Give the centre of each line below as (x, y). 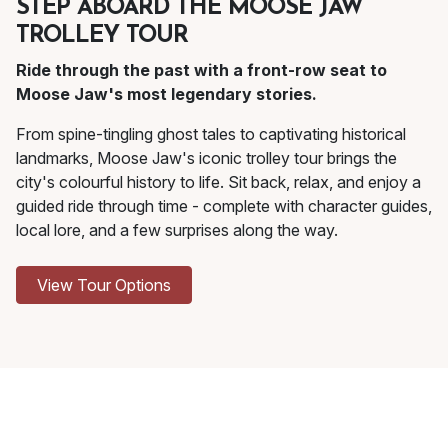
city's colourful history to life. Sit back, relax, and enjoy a (218, 182)
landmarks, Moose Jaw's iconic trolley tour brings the (206, 158)
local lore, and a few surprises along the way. (177, 230)
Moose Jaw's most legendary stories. (166, 94)
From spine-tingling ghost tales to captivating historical (211, 134)
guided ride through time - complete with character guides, (224, 206)
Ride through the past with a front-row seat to (201, 70)
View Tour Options (104, 285)
